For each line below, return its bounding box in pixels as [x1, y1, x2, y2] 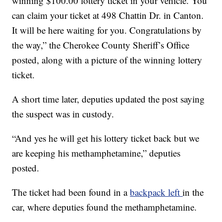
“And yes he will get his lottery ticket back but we [12, 132, 200, 145]
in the [182, 186, 204, 199]
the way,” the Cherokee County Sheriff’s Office [12, 39, 190, 52]
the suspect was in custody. [12, 108, 114, 120]
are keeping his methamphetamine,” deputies [12, 147, 181, 160]
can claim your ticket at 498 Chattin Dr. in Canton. [12, 9, 204, 22]
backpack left [130, 186, 183, 199]
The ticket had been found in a [12, 186, 130, 199]
